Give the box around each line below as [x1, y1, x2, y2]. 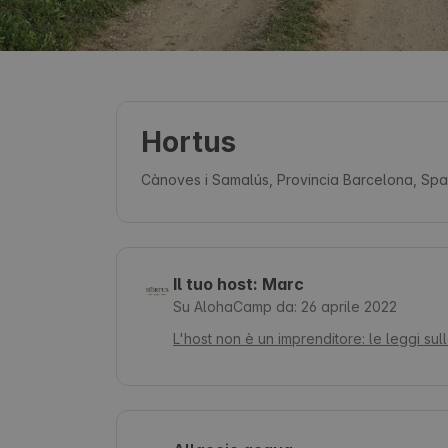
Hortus [141, 124, 236, 159]
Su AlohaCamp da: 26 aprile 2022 [173, 297, 397, 315]
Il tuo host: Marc [173, 273, 304, 294]
